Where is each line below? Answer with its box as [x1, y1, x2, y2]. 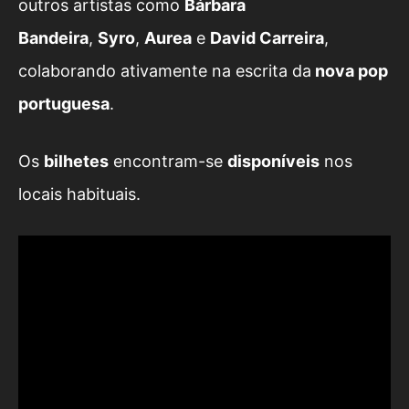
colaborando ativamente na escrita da [18, 61, 311, 81]
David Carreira [210, 28, 324, 48]
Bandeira [18, 28, 89, 48]
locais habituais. [18, 184, 141, 204]
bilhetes [44, 152, 109, 172]
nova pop [311, 61, 388, 81]
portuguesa [18, 94, 110, 114]
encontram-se [109, 152, 227, 172]
